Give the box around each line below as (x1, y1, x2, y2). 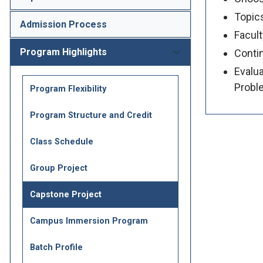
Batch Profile (30, 242, 83, 253)
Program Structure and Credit (30, 110, 152, 121)
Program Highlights (20, 46, 107, 58)
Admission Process (20, 19, 107, 31)
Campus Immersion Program (30, 216, 148, 227)
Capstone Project (30, 190, 102, 200)
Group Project (30, 163, 87, 174)
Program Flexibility (30, 84, 106, 95)
